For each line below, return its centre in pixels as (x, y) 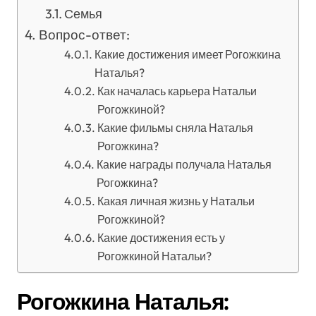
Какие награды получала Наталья (184, 164)
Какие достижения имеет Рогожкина (187, 54)
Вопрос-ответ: (84, 35)
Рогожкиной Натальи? (154, 256)
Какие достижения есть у (161, 238)
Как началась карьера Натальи (177, 91)
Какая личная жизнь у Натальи (176, 201)
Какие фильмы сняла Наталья (175, 128)
